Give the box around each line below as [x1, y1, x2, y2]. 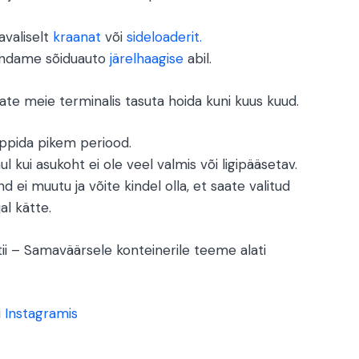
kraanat [52, 28, 101, 46]
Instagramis [4, 305, 78, 323]
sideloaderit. [126, 28, 202, 46]
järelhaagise [109, 50, 184, 68]
